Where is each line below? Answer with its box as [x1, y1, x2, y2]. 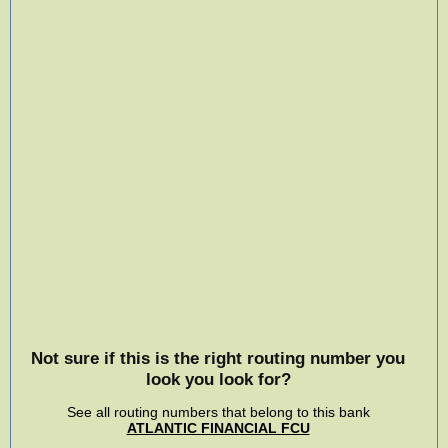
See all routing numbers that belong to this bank [66, 404, 370, 421]
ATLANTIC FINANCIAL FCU [126, 420, 310, 437]
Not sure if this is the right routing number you [31, 347, 405, 368]
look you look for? [145, 368, 291, 389]
